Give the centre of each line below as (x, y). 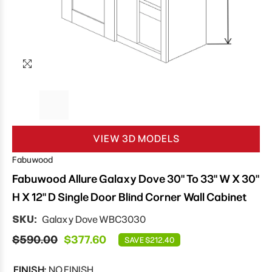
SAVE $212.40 (149, 240)
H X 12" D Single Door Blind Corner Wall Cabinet (129, 198)
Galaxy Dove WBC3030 (94, 220)
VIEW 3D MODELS (136, 139)
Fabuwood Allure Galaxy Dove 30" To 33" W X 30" (136, 179)
